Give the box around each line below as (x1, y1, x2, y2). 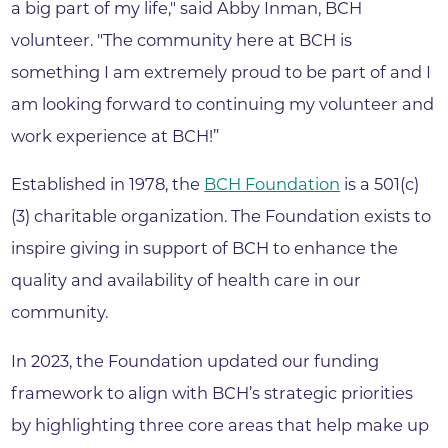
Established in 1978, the (11, 174, 205, 195)
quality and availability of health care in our (11, 270, 362, 291)
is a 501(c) (340, 174, 420, 195)
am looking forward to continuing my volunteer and (11, 94, 435, 115)
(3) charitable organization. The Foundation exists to (11, 206, 432, 227)
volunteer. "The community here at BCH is (11, 30, 353, 51)
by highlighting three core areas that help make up (11, 414, 430, 435)
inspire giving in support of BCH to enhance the (11, 238, 399, 259)
